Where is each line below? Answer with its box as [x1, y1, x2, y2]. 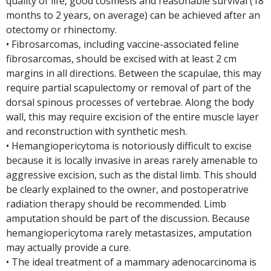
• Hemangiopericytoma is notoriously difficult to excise [6, 139, 252, 152]
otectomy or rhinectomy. [6, 23, 119, 36]
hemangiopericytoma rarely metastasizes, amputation [6, 226, 252, 240]
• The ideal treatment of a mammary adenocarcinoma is [6, 255, 256, 269]
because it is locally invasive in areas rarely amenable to [6, 154, 258, 167]
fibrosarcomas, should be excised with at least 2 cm [6, 52, 237, 65]
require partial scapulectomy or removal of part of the [6, 81, 251, 94]
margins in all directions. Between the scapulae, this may [6, 67, 261, 80]
